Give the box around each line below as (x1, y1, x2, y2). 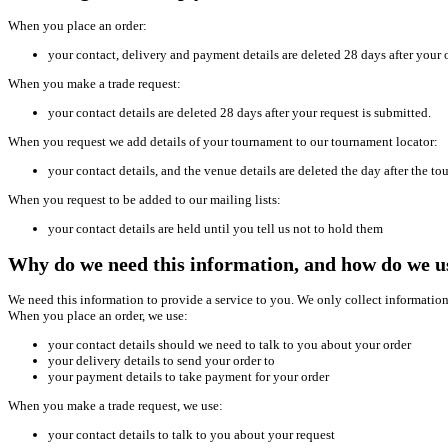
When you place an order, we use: (8, 307, 188, 323)
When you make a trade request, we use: (8, 397, 223, 413)
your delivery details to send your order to (48, 352, 275, 368)
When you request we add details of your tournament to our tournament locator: (8, 134, 438, 150)
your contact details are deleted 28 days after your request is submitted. (48, 105, 431, 121)
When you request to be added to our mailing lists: (8, 192, 281, 208)
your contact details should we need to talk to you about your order (48, 336, 411, 352)
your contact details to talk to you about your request (48, 426, 335, 442)
